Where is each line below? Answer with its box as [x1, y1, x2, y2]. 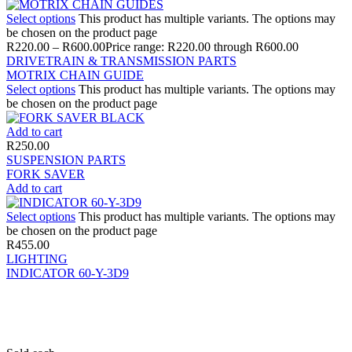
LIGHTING [6, 251, 68, 266]
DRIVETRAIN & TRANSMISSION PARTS [6, 53, 236, 68]
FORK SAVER [6, 167, 85, 181]
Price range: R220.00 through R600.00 [105, 39, 299, 53]
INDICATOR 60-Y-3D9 [6, 266, 129, 280]
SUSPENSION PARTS [6, 152, 126, 167]
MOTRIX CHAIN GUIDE [6, 68, 144, 82]
